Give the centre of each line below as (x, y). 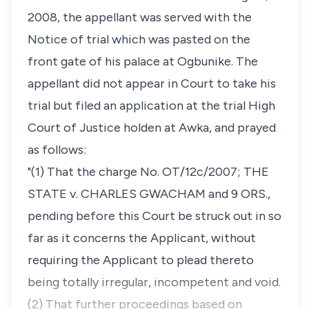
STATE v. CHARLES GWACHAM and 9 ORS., (149, 194)
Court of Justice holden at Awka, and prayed (152, 128)
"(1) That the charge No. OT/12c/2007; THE (148, 172)
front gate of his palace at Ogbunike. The (143, 61)
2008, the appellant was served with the (140, 17)
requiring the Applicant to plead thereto (141, 260)
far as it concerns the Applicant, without (142, 238)
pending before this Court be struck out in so (154, 216)
